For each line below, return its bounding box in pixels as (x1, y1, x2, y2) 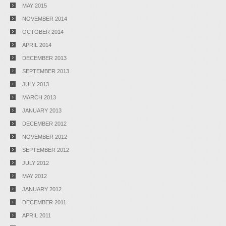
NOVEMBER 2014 (22, 16, 67, 22)
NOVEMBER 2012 (22, 134, 67, 140)
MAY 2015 (22, 3, 47, 9)
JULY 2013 (22, 81, 49, 87)
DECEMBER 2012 (22, 121, 67, 127)
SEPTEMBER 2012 (22, 147, 69, 153)
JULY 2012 (22, 160, 49, 166)
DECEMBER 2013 (22, 55, 67, 61)
